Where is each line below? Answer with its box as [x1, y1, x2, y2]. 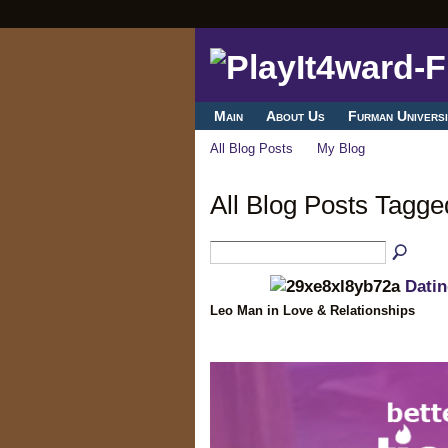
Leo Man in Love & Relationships [209, 302, 415, 318]
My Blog [317, 141, 366, 157]
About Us [265, 108, 325, 125]
